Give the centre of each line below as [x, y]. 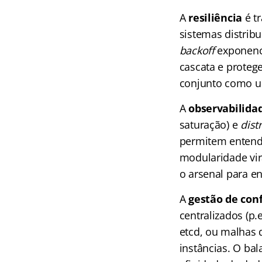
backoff [197, 50]
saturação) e [210, 125]
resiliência [216, 18]
